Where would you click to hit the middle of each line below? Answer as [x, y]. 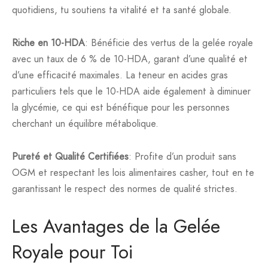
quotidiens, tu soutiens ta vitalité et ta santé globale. [122, 10]
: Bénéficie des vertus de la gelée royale [169, 43]
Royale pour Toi [72, 252]
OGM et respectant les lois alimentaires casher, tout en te [133, 173]
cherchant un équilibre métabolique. [85, 124]
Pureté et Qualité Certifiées [70, 157]
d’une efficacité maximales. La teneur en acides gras [120, 75]
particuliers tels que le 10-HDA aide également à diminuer [131, 92]
